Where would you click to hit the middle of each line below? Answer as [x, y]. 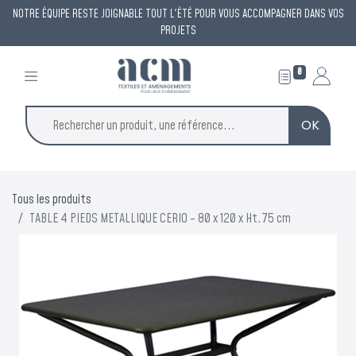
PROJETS [178, 31]
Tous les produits [52, 199]
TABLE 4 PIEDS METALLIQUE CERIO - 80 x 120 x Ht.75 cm [160, 218]
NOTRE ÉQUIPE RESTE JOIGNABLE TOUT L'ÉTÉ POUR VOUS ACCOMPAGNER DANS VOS [178, 14]
